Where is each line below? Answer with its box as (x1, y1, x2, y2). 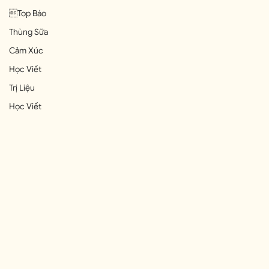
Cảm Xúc (9, 45, 43, 56)
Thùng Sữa (9, 26, 48, 38)
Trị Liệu (9, 82, 35, 94)
